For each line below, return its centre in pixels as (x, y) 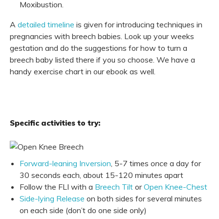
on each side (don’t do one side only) (83, 210)
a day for (184, 163)
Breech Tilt (114, 186)
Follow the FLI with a (56, 186)
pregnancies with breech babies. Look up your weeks (102, 36)
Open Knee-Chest (175, 186)
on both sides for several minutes (144, 198)
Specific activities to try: (55, 123)
